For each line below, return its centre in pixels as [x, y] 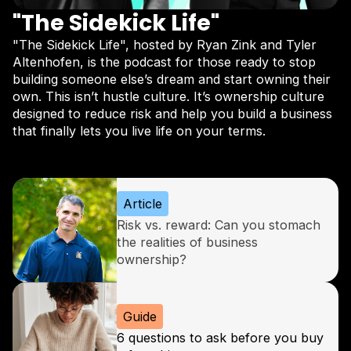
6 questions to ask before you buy [220, 338]
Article [143, 204]
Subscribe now [58, 168]
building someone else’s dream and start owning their [172, 80]
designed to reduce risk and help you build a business [172, 114]
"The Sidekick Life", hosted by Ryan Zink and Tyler [165, 45]
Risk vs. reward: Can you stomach [219, 225]
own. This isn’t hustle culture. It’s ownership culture [168, 97]
